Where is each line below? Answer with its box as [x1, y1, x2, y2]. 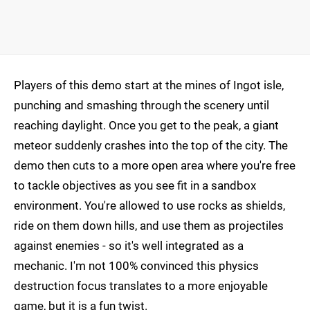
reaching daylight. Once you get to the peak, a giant [14, 118, 279, 133]
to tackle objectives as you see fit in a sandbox [14, 179, 256, 193]
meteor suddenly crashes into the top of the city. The [14, 138, 288, 153]
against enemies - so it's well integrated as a [14, 239, 244, 253]
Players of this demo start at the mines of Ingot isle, [14, 78, 284, 93]
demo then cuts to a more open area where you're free [14, 158, 295, 173]
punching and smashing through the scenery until [14, 98, 269, 113]
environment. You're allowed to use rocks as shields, [14, 199, 285, 213]
